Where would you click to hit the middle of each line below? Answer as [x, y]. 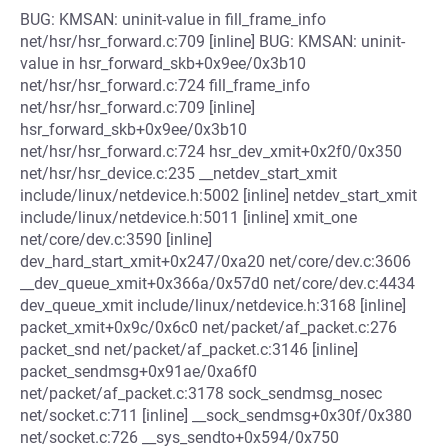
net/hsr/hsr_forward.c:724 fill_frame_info [165, 85]
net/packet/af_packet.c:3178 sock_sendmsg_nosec [201, 393]
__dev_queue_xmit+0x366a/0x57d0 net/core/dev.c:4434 [217, 283]
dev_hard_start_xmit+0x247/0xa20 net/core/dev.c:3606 [215, 261]
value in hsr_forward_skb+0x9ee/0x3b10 [163, 63]
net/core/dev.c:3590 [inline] [116, 239]
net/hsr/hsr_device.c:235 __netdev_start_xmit [178, 173]
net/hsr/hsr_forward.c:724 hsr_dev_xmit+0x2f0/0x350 [211, 151]
